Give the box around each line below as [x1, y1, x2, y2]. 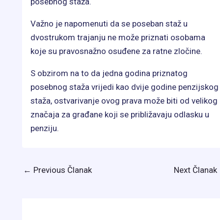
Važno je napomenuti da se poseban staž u [30, 19, 188, 29]
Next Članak [174, 165, 219, 175]
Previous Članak [31, 165, 92, 175]
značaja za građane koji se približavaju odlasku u [30, 110, 209, 120]
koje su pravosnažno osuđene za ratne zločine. [30, 46, 202, 56]
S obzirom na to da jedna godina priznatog [30, 68, 188, 79]
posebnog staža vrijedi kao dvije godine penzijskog [30, 82, 219, 92]
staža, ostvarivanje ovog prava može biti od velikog [30, 96, 218, 106]
